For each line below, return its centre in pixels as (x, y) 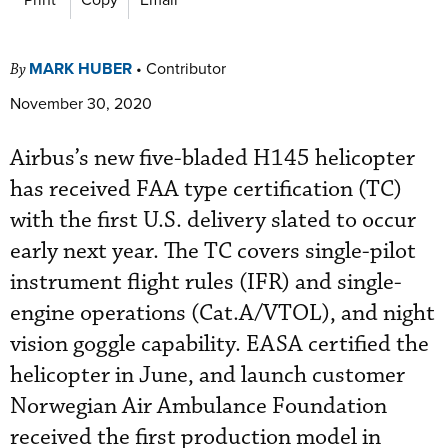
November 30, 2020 (81, 102)
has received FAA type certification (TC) (206, 189)
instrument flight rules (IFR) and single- (206, 282)
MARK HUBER (80, 68)
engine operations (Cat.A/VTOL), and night (222, 313)
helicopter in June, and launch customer (207, 375)
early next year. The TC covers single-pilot (213, 251)
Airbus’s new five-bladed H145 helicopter (212, 158)
